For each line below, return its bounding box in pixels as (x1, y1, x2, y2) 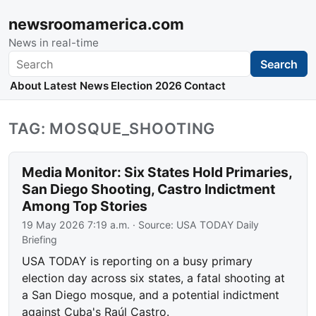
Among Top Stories (22, 197, 148, 215)
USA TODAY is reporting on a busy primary (22, 254, 253, 269)
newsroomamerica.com (8, 15, 184, 33)
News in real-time (8, 36, 99, 49)
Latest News (43, 79, 109, 93)
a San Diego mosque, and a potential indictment (22, 288, 280, 303)
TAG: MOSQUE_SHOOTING (8, 119, 216, 138)
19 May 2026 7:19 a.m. (22, 219, 130, 231)
